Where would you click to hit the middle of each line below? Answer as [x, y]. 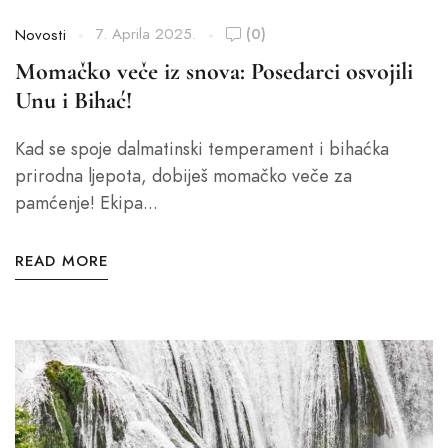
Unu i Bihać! [73, 100]
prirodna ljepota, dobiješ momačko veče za [183, 175]
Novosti [40, 35]
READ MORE [61, 261]
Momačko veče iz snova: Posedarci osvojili [214, 71]
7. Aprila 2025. [146, 34]
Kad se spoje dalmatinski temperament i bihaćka [202, 148]
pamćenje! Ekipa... [86, 202]
